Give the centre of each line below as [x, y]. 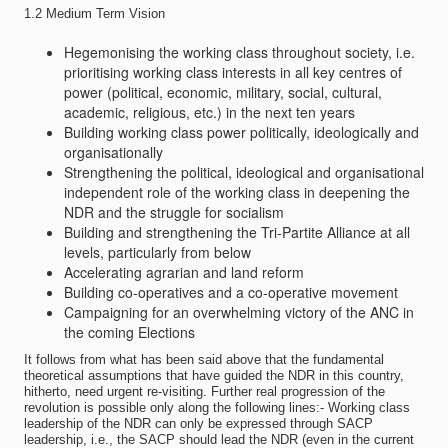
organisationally [113, 152]
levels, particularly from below [157, 252]
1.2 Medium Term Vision [94, 13]
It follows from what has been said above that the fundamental [203, 359]
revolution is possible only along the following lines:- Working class [216, 407]
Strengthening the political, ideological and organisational [243, 172]
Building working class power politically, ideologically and [241, 132]
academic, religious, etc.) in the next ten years [209, 112]
